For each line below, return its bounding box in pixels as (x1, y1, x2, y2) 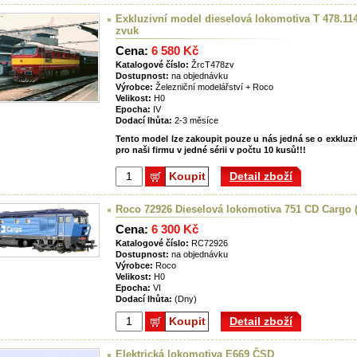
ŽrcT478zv (189, 60, 234, 70)
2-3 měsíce (172, 116, 218, 126)
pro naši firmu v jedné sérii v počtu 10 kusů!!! (116, 145, 311, 155)
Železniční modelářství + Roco (153, 82, 273, 92)
